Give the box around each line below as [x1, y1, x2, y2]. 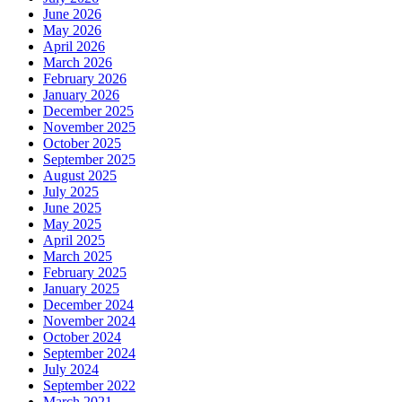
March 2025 [43, 248, 112, 264]
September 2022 [43, 377, 135, 393]
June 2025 [43, 199, 101, 215]
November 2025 [43, 118, 135, 135]
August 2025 [43, 167, 117, 183]
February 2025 [43, 264, 127, 280]
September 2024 [43, 345, 135, 361]
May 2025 [43, 215, 101, 232]
